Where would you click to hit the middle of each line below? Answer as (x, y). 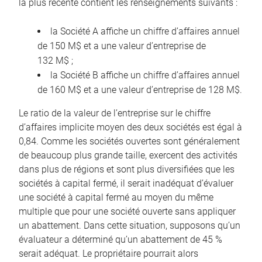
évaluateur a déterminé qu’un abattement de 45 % (120, 240)
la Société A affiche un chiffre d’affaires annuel (145, 32)
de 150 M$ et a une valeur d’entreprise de (122, 46)
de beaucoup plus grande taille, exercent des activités (128, 156)
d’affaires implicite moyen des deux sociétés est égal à (130, 127)
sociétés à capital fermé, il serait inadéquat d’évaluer (126, 184)
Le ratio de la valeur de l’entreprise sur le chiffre (115, 113)
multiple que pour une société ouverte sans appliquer (127, 212)
